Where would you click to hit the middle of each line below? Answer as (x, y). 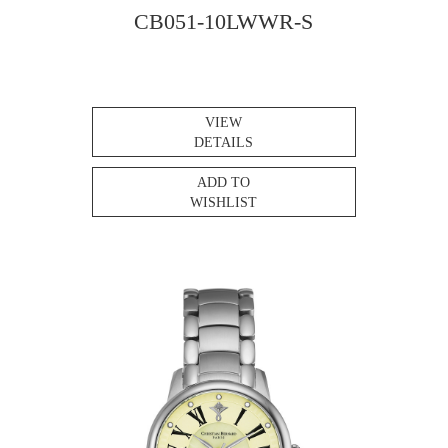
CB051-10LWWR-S (224, 22)
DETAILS (224, 143)
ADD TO (224, 183)
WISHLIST (224, 203)
